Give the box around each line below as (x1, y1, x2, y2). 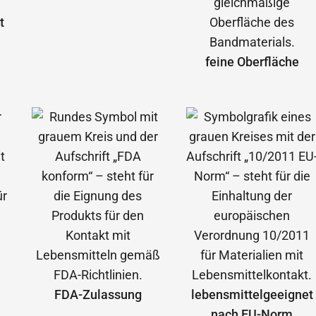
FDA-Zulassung (54, 287, 142, 303)
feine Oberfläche (205, 54, 299, 70)
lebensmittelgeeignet (190, 287, 313, 303)
